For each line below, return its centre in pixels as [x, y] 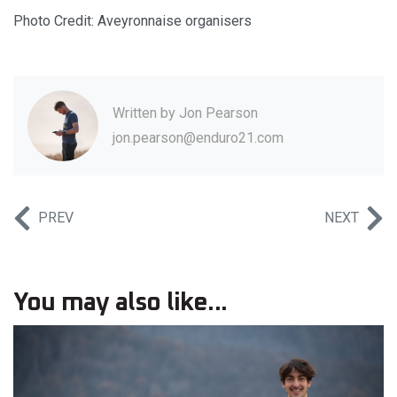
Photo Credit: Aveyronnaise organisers [132, 21]
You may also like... [120, 304]
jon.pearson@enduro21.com [198, 138]
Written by [146, 113]
